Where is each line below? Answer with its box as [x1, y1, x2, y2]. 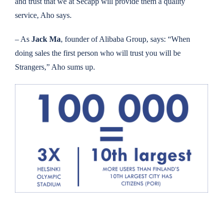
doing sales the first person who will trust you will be [14, 48, 181, 57]
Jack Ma [31, 34, 61, 43]
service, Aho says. [14, 10, 72, 19]
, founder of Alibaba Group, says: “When [60, 34, 190, 43]
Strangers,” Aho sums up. [14, 62, 95, 71]
